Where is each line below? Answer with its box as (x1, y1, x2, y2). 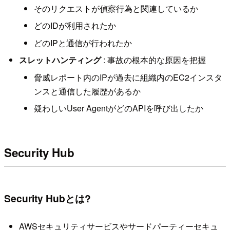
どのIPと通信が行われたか (33, 36, 132, 49)
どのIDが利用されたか (33, 20, 116, 32)
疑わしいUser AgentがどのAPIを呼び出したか (33, 102, 203, 114)
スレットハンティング (18, 54, 101, 66)
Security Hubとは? (4, 191, 91, 206)
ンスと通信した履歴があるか (33, 85, 141, 97)
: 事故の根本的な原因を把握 (101, 54, 206, 66)
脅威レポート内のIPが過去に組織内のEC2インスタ (33, 71, 222, 83)
